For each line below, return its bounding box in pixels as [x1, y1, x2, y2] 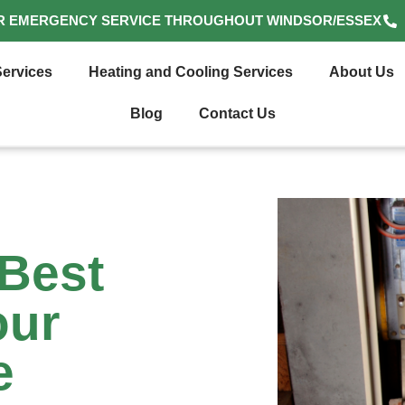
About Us [328, 64, 394, 80]
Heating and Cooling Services [88, 64, 293, 80]
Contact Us [198, 106, 276, 122]
